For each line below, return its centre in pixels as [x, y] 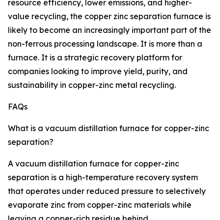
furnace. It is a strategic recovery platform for [95, 58]
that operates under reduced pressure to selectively [107, 191]
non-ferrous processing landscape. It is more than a [105, 44]
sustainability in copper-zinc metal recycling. [92, 85]
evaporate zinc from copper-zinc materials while [100, 205]
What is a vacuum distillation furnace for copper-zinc [109, 128]
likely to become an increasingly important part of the [110, 30]
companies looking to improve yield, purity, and [98, 71]
